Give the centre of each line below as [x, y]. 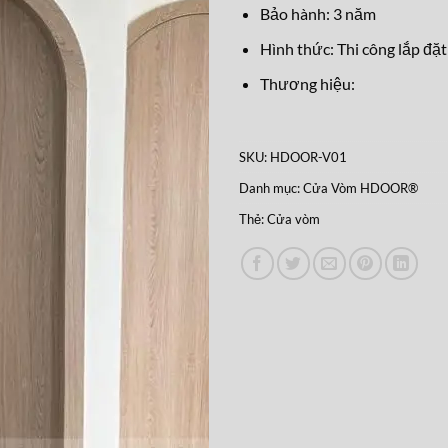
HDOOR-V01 [308, 157]
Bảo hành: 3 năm [317, 14]
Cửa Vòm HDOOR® [360, 188]
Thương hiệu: [307, 83]
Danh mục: [271, 188]
